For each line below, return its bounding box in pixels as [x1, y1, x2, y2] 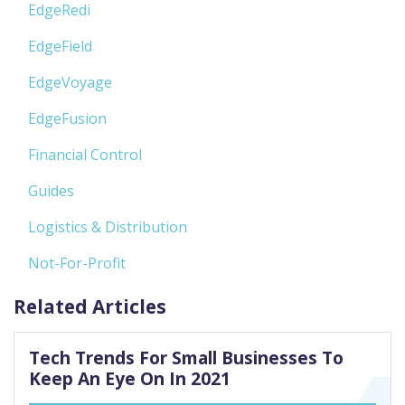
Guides [28, 180, 74, 201]
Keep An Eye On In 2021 [29, 365, 231, 391]
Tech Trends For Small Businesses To [29, 344, 344, 370]
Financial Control [28, 144, 142, 165]
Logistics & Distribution [28, 216, 187, 237]
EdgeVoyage [28, 71, 112, 92]
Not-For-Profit [28, 252, 126, 273]
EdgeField [28, 35, 92, 56]
